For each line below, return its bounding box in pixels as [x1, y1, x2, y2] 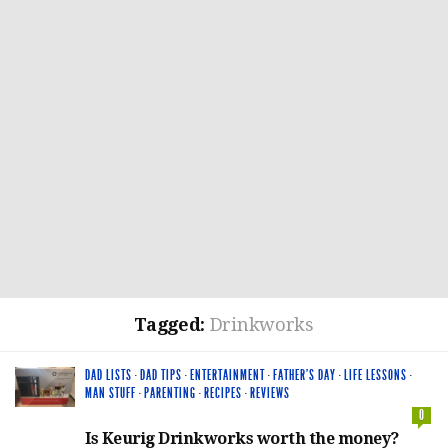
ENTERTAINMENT [190, 367, 265, 384]
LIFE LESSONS [344, 367, 407, 384]
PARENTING [144, 385, 196, 402]
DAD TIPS [140, 367, 182, 384]
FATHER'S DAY [273, 367, 336, 384]
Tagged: [134, 314, 210, 335]
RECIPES [204, 385, 242, 402]
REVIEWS [250, 385, 290, 402]
